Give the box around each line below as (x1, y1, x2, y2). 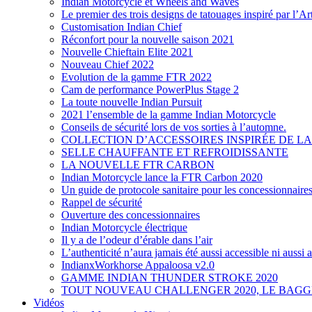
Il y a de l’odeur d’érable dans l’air (61, 233, 212, 246)
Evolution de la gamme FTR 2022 (61, 70, 212, 83)
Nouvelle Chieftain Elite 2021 (61, 45, 193, 58)
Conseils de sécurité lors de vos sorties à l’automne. (61, 120, 286, 133)
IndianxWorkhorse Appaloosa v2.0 (61, 258, 214, 271)
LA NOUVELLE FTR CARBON (61, 158, 214, 171)
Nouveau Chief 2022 (61, 58, 154, 70)
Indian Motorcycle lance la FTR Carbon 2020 (61, 171, 263, 183)
